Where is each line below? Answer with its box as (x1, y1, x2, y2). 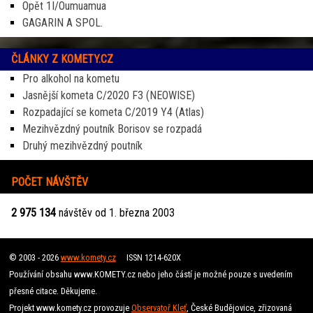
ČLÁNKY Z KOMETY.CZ (11, 52, 113, 66)
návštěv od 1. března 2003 (56, 205, 175, 219)
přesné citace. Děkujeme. (8, 285, 97, 296)
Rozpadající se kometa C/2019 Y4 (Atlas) (22, 105, 204, 119)
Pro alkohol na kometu (22, 71, 119, 85)
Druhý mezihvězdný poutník (22, 138, 143, 152)
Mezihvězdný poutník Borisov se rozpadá (22, 122, 202, 136)
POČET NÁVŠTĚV (11, 175, 88, 189)
